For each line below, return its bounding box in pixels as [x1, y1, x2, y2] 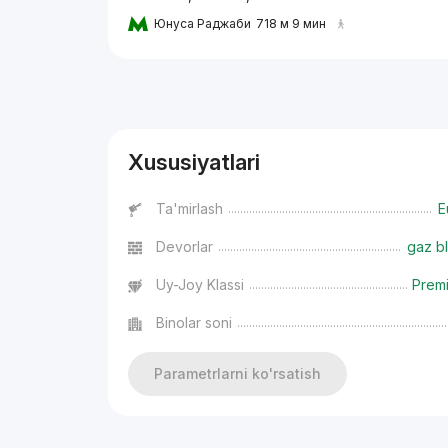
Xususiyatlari [128, 149, 261, 176]
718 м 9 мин [256, 16, 327, 32]
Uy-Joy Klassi [156, 276, 245, 294]
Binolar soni [156, 314, 233, 332]
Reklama [113, 78, 156, 91]
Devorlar [156, 238, 214, 256]
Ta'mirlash [156, 200, 224, 218]
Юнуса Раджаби [154, 16, 252, 32]
